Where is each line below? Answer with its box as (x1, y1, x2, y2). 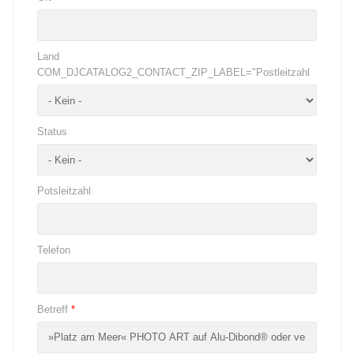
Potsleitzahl (37, 185, 91, 198)
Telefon (37, 244, 70, 257)
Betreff (37, 303, 68, 316)
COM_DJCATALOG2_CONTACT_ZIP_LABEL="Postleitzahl (37, 66, 310, 79)
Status (37, 126, 67, 138)
